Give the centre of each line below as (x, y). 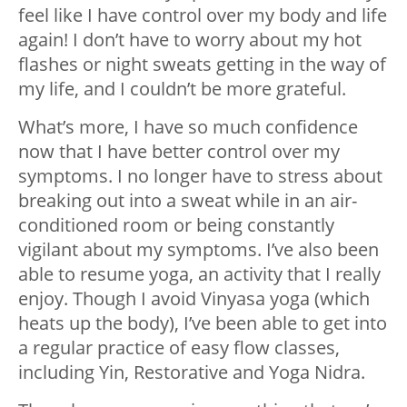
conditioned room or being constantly (176, 224)
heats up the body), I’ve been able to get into (203, 323)
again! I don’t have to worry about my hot (190, 39)
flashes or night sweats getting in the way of (202, 64)
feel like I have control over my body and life (203, 15)
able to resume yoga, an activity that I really (199, 273)
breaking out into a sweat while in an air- (188, 200)
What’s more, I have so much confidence (188, 126)
